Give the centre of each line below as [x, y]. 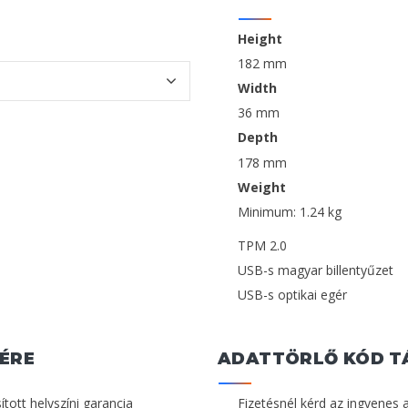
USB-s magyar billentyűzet [316, 270]
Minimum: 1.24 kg [290, 211]
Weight [262, 187]
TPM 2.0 [262, 245]
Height [260, 38]
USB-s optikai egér [292, 295]
